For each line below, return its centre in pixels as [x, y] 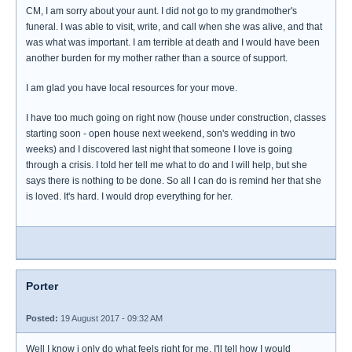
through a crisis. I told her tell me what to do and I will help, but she [167, 165]
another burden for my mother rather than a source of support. [157, 58]
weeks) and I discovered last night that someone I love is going [159, 149]
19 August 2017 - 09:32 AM [110, 318]
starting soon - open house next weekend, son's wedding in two [161, 134]
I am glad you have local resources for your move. [132, 88]
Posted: [42, 318]
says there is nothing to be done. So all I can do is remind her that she [174, 181]
